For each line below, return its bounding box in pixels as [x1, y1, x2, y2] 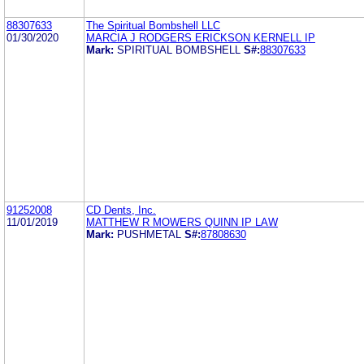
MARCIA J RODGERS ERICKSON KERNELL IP [86, 31, 315, 44]
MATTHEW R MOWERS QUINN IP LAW [86, 215, 278, 228]
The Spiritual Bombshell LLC [86, 19, 220, 32]
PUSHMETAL [117, 227, 181, 240]
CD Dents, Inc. [86, 203, 156, 216]
